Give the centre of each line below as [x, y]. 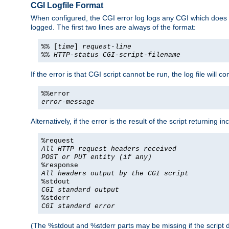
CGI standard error [78, 207]
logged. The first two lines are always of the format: [113, 27]
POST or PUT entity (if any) [97, 157]
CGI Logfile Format [67, 6]
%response [60, 166]
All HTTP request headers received [109, 149]
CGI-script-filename [142, 55]
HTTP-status [76, 55]
